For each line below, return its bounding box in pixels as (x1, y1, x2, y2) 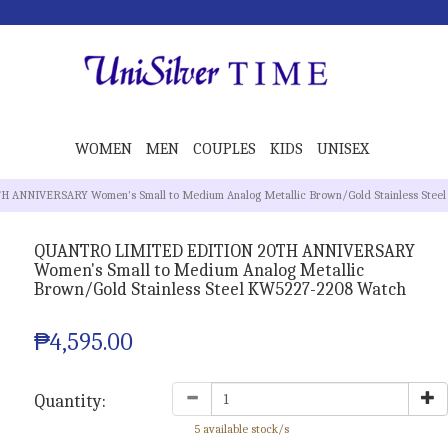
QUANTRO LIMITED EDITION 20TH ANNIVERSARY (34, 241, 415, 263)
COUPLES (192, 140, 256, 159)
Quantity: (34, 391, 106, 413)
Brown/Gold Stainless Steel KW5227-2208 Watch (34, 279, 406, 301)
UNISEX (316, 140, 369, 159)
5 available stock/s (194, 422, 289, 437)
